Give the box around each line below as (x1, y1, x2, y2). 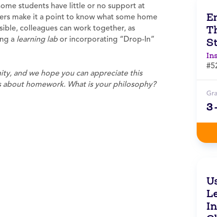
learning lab (16, 34, 58, 44)
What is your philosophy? (67, 79, 156, 89)
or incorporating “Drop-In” (58, 34, 155, 44)
